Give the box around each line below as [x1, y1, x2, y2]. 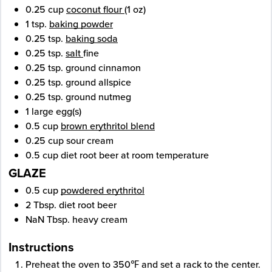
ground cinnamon [66, 61, 141, 75]
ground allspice [66, 75, 131, 89]
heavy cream [72, 212, 127, 226]
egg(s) [56, 104, 81, 118]
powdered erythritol [61, 183, 144, 197]
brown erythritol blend [61, 119, 155, 133]
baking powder [49, 17, 113, 31]
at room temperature [121, 148, 209, 162]
